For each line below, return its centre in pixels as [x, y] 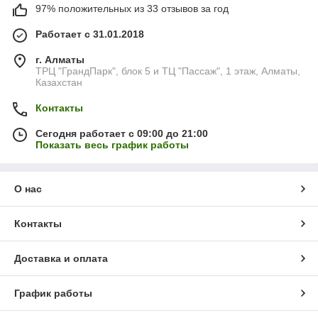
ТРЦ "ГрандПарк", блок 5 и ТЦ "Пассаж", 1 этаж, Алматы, [168, 71]
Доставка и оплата [61, 259]
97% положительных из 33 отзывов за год [132, 9]
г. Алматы [60, 60]
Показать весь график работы [112, 145]
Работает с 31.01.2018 [90, 34]
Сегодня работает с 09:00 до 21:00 [122, 134]
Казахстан [59, 83]
